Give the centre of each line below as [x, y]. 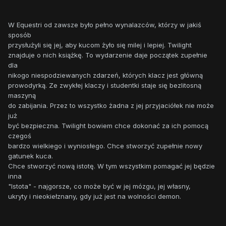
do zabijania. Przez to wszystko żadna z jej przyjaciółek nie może [111, 106]
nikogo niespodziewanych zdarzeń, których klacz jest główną [105, 75]
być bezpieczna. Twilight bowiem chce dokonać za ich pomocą [108, 126]
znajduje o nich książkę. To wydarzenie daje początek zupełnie [108, 55]
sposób [20, 35]
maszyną [22, 96]
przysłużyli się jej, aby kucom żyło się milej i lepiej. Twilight [100, 45]
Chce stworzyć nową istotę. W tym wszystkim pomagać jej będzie [111, 166]
